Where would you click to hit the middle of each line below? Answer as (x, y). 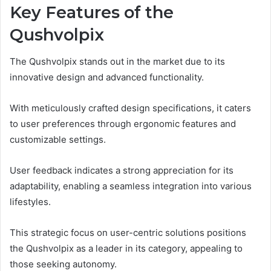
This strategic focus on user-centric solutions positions (128, 233)
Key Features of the (92, 12)
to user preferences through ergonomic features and (123, 124)
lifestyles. (30, 202)
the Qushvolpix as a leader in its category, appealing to (126, 249)
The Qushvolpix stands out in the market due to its (117, 62)
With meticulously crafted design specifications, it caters (130, 108)
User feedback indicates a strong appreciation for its (122, 171)
